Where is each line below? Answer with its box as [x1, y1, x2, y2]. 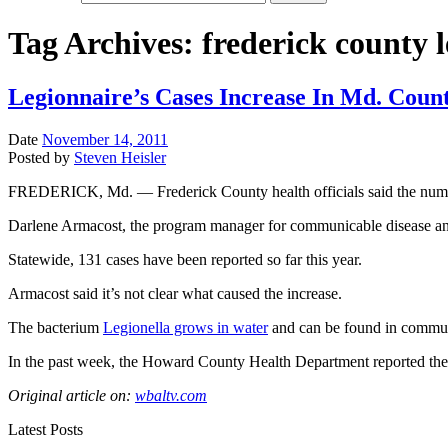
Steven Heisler [74, 148, 166, 166]
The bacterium [8, 318, 103, 336]
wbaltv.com [135, 386, 207, 404]
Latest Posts [8, 420, 83, 438]
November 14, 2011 [42, 130, 168, 148]
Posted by [8, 148, 74, 166]
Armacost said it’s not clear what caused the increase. [8, 284, 342, 302]
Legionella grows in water [103, 318, 268, 336]
